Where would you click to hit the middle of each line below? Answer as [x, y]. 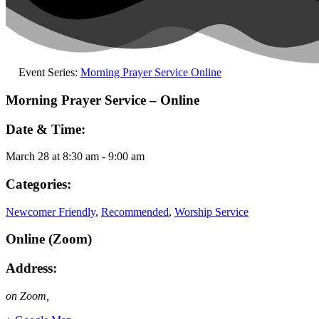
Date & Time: [46, 129]
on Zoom [26, 296]
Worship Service [211, 211]
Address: [31, 268]
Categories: [38, 184]
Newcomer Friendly [51, 211]
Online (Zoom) [49, 239]
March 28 [27, 157]
